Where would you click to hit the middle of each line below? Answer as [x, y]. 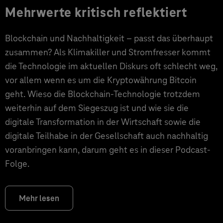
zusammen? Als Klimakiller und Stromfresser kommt [108, 52]
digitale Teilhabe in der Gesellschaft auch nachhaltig [107, 136]
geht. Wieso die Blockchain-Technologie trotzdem [103, 94]
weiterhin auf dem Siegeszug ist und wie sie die [97, 108]
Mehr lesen [39, 198]
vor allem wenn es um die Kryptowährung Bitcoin [101, 80]
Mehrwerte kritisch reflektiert [96, 12]
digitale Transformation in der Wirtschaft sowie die [103, 122]
